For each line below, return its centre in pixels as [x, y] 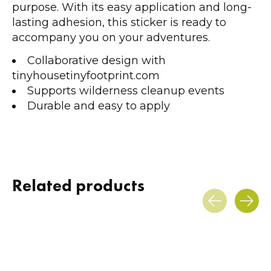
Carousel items [48, 220]
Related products [78, 186]
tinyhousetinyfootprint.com [86, 76]
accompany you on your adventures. [111, 37]
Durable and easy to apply [99, 106]
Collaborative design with [96, 61]
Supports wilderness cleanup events [126, 91]
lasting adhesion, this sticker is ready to [119, 22]
